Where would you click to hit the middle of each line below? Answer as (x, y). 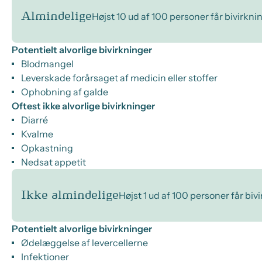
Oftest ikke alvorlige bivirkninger (87, 106)
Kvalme (37, 134)
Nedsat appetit (54, 162)
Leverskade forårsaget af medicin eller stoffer (119, 78)
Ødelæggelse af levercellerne (85, 243)
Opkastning (47, 148)
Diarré (35, 120)
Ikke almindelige (70, 195)
